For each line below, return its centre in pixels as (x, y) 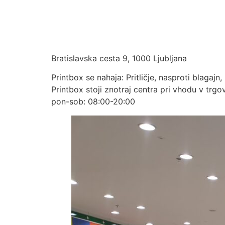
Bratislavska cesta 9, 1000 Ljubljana (119, 58)
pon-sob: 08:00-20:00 (93, 102)
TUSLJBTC (95, 32)
